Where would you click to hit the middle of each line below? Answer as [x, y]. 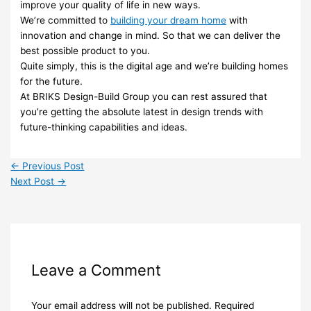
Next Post [34, 182]
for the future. [52, 81]
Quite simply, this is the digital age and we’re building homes [154, 66]
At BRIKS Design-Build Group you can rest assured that [144, 96]
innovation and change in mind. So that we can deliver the [151, 35]
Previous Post [52, 166]
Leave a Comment [96, 270]
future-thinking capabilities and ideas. [104, 127]
